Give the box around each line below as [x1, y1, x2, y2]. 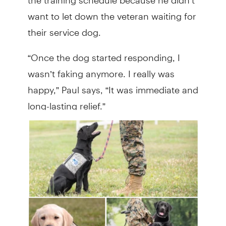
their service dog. [27, 18, 101, 38]
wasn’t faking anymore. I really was [27, 59, 175, 79]
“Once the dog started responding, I [27, 43, 180, 63]
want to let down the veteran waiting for [27, 2, 196, 22]
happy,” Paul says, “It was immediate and [27, 75, 198, 95]
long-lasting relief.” [27, 91, 105, 111]
